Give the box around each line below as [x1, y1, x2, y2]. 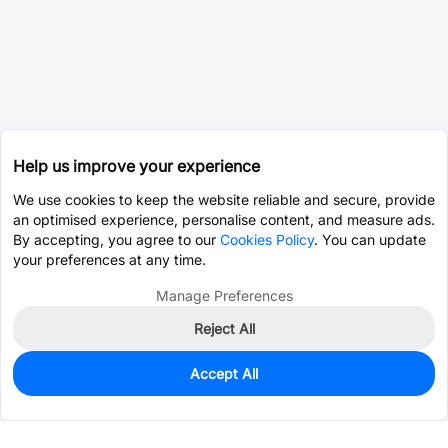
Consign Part [310, 381, 394, 399]
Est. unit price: [12, 392, 105, 409]
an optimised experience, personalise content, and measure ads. [13, 211, 435, 228]
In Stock [21, 371, 79, 388]
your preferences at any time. [13, 251, 206, 268]
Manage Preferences [155, 287, 293, 304]
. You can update [314, 231, 426, 248]
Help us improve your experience [13, 156, 260, 176]
